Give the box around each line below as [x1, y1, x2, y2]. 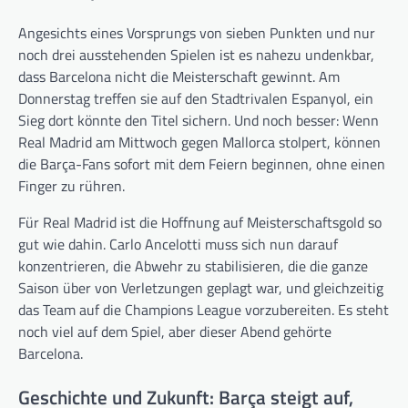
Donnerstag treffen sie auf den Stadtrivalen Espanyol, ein [18, 87, 373, 110]
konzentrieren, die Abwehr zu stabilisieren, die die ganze [18, 255, 368, 278]
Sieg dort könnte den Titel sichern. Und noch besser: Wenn [18, 109, 379, 132]
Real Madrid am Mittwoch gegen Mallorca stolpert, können [18, 131, 381, 154]
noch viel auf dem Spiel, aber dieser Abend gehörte [18, 321, 331, 343]
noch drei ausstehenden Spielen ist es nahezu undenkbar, [18, 44, 374, 66]
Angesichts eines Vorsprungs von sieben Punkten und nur [18, 22, 375, 45]
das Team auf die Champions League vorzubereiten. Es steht [18, 299, 389, 321]
